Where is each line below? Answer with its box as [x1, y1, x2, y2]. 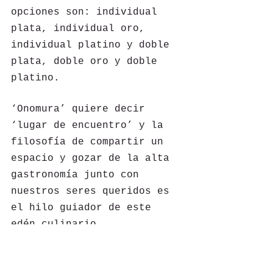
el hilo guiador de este [11, 202, 157, 214]
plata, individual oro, [11, 23, 151, 35]
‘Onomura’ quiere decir [11, 104, 151, 115]
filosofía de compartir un [11, 136, 169, 148]
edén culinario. [11, 219, 102, 230]
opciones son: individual [11, 7, 163, 18]
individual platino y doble [11, 40, 175, 51]
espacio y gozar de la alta [11, 153, 175, 165]
